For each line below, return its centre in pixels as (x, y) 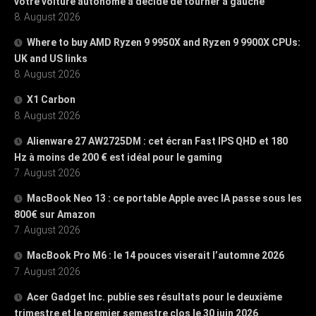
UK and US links (51, 58)
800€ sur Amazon (55, 214)
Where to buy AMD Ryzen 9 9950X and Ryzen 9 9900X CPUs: (164, 42)
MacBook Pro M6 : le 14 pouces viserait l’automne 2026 (156, 255)
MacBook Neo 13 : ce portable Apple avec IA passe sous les (164, 198)
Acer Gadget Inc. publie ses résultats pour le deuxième (154, 297)
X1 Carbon (51, 99)
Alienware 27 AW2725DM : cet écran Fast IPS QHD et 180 (157, 141)
